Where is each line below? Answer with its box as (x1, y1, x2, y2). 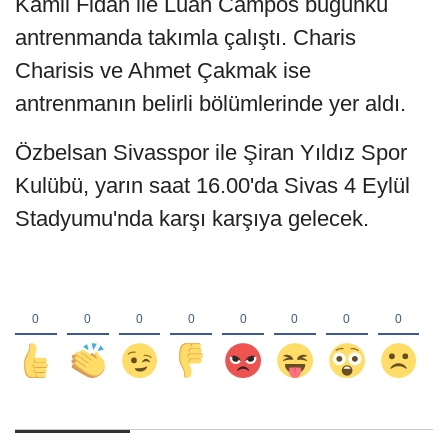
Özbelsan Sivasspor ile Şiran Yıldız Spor (15, 139, 407, 165)
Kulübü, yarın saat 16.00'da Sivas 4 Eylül (15, 172, 410, 198)
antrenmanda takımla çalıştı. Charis (15, 24, 356, 50)
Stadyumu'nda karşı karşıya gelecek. (15, 205, 369, 231)
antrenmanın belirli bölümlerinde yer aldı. (15, 90, 406, 116)
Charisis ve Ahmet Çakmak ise (15, 57, 311, 83)
